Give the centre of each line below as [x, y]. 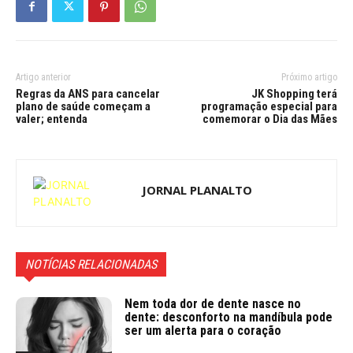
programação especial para [269, 107]
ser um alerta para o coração [203, 331]
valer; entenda [52, 119]
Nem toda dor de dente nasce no [213, 304]
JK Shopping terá [294, 94]
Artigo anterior [43, 78]
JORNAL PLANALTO [197, 190]
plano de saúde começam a [83, 107]
